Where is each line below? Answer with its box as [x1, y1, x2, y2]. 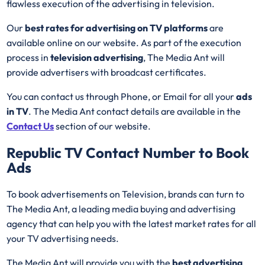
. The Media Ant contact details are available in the [28, 105, 241, 117]
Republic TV [7, 143, 83, 161]
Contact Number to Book [83, 143, 250, 161]
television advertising [50, 51, 144, 63]
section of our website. [54, 119, 151, 132]
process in [7, 51, 51, 63]
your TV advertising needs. [7, 232, 121, 244]
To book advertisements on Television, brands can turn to [7, 188, 245, 200]
